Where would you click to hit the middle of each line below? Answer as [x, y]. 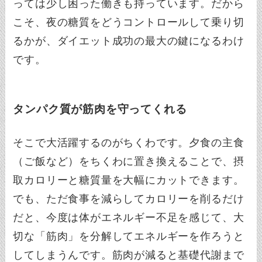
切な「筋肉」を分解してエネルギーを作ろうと [129, 237]
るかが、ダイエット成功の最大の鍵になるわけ [129, 41]
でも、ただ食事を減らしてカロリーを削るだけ [129, 199]
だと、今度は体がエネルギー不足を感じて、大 [129, 218]
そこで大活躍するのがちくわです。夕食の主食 [129, 143]
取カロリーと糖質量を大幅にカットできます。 [129, 180]
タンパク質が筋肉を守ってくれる [100, 109]
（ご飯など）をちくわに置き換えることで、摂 [129, 162]
